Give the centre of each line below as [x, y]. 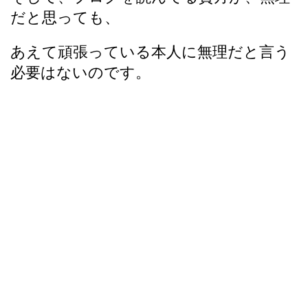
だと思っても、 [65, 17]
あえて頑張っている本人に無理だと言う [150, 52]
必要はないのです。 [80, 72]
